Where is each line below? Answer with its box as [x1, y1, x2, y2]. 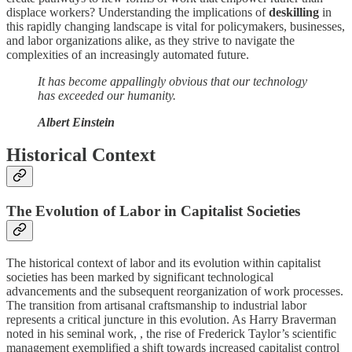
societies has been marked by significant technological [6, 270, 273, 284]
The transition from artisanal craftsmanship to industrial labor [6, 299, 306, 313]
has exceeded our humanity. [38, 88, 176, 102]
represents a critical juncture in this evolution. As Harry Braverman [6, 313, 336, 327]
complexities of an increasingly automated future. [6, 47, 249, 61]
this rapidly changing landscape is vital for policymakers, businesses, [6, 19, 345, 33]
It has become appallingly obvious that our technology [38, 74, 307, 88]
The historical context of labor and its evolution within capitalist [6, 256, 321, 270]
